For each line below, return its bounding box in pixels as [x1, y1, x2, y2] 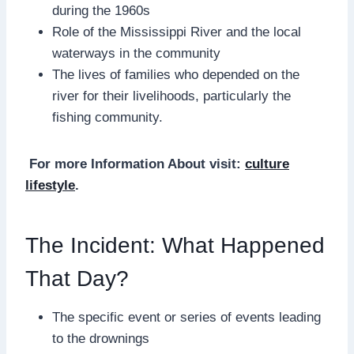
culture [245, 156, 289, 171]
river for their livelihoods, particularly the [52, 88, 291, 104]
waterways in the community [52, 45, 220, 61]
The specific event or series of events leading [52, 309, 321, 325]
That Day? [25, 265, 129, 291]
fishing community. [52, 109, 163, 125]
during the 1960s [52, 2, 150, 18]
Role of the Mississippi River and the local [52, 24, 301, 40]
